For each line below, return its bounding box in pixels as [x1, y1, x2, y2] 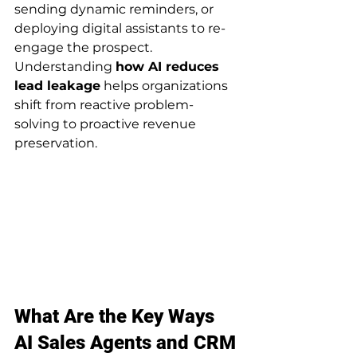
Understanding [14, 59, 116, 74]
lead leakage [14, 78, 100, 93]
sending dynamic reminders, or [14, 2, 217, 17]
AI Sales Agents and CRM [14, 331, 241, 355]
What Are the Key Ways [14, 305, 219, 328]
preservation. [14, 135, 97, 151]
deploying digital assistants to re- [14, 21, 226, 36]
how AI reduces [116, 59, 223, 74]
